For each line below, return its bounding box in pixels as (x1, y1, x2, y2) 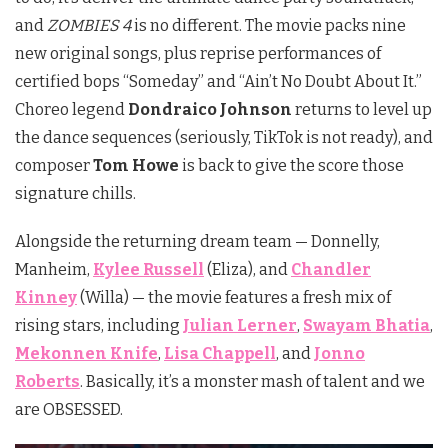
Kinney (15, 287, 77, 307)
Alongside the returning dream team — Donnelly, (15, 231, 380, 251)
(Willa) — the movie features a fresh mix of (77, 287, 391, 307)
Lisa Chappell (164, 343, 276, 363)
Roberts (15, 371, 80, 391)
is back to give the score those (179, 155, 404, 175)
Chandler (291, 259, 371, 279)
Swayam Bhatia (303, 315, 430, 335)
